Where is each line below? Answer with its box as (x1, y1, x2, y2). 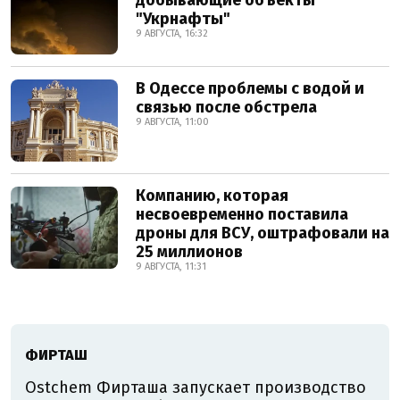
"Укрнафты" (136, 9, 230, 29)
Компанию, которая (136, 186, 288, 206)
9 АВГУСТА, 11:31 (136, 261, 206, 273)
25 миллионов (136, 242, 243, 262)
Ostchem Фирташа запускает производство (25, 378, 366, 398)
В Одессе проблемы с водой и (136, 79, 364, 99)
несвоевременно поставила (136, 204, 348, 225)
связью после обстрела (136, 97, 317, 118)
